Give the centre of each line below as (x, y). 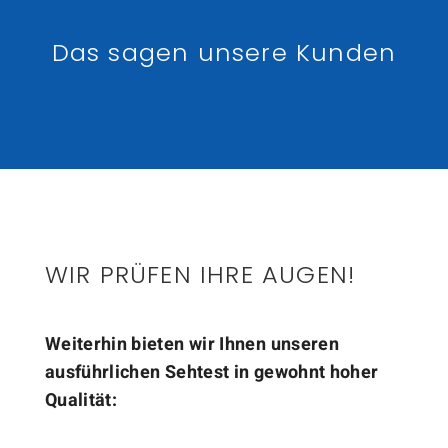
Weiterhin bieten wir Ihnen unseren (192, 345)
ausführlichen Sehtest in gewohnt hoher (211, 373)
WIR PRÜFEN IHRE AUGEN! (200, 275)
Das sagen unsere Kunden (224, 53)
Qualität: (81, 401)
